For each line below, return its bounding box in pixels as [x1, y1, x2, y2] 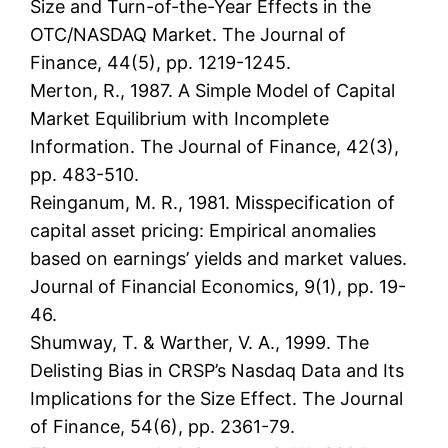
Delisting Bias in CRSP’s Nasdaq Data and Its [30, 360, 405, 382]
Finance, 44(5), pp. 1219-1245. [30, 52, 292, 74]
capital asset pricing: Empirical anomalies [30, 220, 377, 242]
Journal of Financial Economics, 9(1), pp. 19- [30, 276, 407, 298]
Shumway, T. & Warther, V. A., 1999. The [30, 332, 370, 354]
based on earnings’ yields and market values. [30, 248, 408, 270]
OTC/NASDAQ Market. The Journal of [30, 24, 347, 46]
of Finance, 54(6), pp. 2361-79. [30, 416, 296, 438]
